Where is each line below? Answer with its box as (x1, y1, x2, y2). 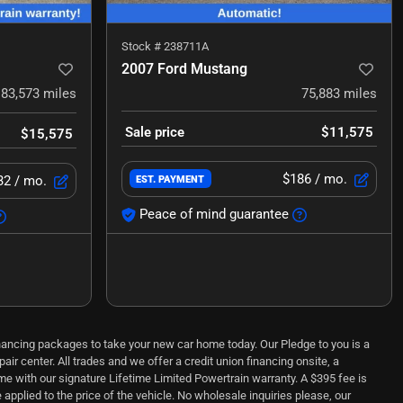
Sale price (125, 123, 184, 140)
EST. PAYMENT (136, 173, 205, 186)
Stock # (121, 39, 164, 53)
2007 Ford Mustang (121, 59, 247, 77)
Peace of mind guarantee (139, 205, 289, 222)
